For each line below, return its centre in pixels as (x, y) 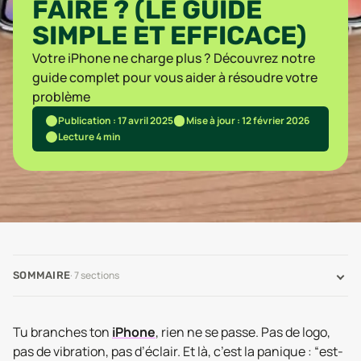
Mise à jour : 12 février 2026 (247, 120)
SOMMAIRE (42, 275)
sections (100, 275)
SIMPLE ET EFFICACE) (169, 35)
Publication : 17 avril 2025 (115, 120)
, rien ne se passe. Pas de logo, (243, 332)
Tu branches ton (62, 332)
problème (61, 97)
